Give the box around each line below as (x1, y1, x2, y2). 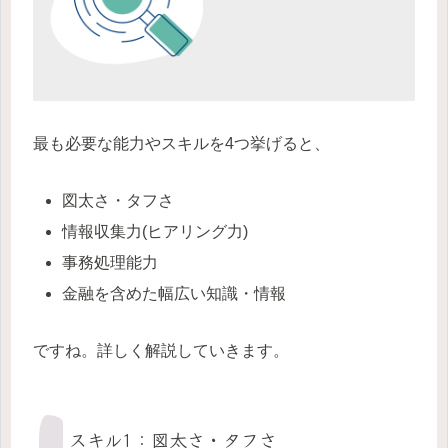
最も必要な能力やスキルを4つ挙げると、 (33, 134, 330, 152)
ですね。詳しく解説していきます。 (33, 341, 289, 359)
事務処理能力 (62, 253, 159, 271)
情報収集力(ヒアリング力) (62, 222, 249, 240)
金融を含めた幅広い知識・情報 (62, 285, 287, 303)
